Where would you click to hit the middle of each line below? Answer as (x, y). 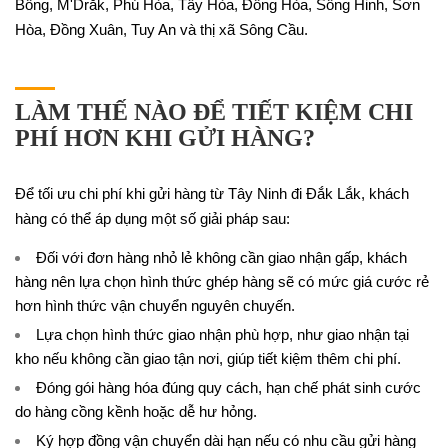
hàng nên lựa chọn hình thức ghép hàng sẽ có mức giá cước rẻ (222, 281)
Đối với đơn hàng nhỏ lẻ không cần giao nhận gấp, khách (221, 257)
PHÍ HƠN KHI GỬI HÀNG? (165, 138)
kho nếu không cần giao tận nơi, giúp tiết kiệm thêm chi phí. (208, 358)
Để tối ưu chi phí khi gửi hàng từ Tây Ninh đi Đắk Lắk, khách (212, 193)
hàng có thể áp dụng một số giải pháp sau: (152, 218)
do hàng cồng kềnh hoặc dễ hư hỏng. (136, 411)
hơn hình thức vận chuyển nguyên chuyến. (155, 305)
